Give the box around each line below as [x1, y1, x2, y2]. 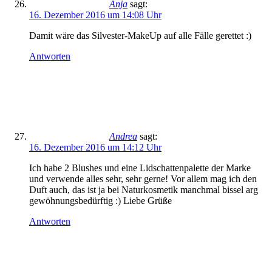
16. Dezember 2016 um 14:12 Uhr [29, 142, 161, 152]
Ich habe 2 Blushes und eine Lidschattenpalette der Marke [29, 163, 251, 173]
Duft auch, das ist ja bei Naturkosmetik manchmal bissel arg [29, 185, 258, 195]
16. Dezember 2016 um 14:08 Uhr [29, 10, 161, 20]
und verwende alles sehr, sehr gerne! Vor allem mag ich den [29, 174, 257, 184]
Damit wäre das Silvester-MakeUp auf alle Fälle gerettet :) [29, 30, 251, 41]
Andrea [109, 131, 137, 141]
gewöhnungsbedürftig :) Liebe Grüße [29, 195, 172, 206]
